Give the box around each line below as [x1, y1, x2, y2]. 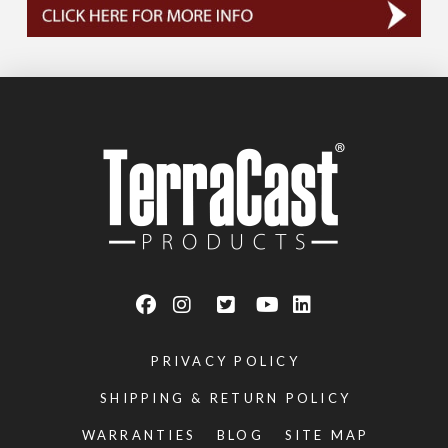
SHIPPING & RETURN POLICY [100, 390, 352, 407]
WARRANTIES [81, 427, 197, 444]
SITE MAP [284, 427, 370, 444]
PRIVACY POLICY [151, 353, 300, 370]
